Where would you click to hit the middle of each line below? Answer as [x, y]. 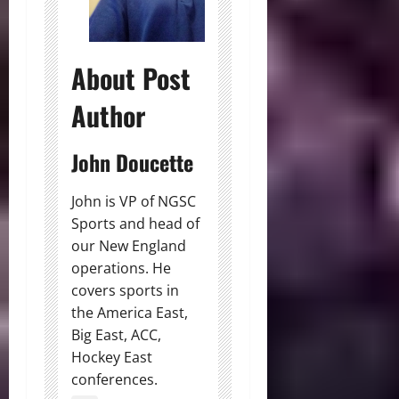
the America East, [130, 313]
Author [108, 116]
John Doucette [132, 163]
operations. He [121, 269]
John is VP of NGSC [134, 202]
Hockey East [112, 358]
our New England [129, 246]
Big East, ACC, [116, 335]
